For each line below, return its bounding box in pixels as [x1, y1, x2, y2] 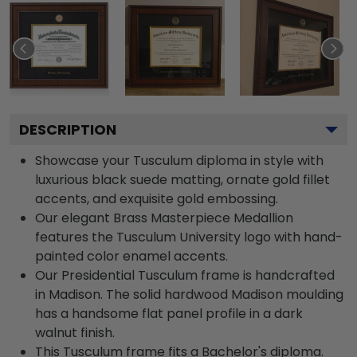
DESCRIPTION [19, 120, 116, 139]
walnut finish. [35, 324, 115, 342]
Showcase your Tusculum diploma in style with [35, 151, 324, 170]
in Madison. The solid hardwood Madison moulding [35, 285, 343, 304]
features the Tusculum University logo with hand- [35, 228, 343, 246]
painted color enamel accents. [35, 247, 228, 265]
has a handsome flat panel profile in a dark [35, 304, 303, 323]
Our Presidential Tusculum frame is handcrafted [35, 266, 335, 284]
